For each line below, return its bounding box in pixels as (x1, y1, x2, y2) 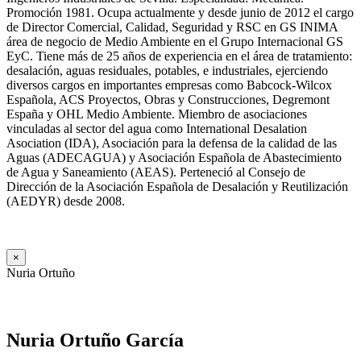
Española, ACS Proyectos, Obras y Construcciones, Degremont (6, 93, 330, 107)
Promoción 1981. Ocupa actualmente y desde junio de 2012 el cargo (6, 6, 354, 20)
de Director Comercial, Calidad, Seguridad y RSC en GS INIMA (6, 20, 338, 35)
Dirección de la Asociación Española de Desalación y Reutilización (6, 180, 348, 194)
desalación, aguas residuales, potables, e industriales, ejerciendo (6, 64, 328, 78)
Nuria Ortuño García (6, 329, 184, 351)
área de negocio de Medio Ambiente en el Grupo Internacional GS (6, 35, 343, 49)
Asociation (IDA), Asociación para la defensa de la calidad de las (6, 136, 337, 151)
